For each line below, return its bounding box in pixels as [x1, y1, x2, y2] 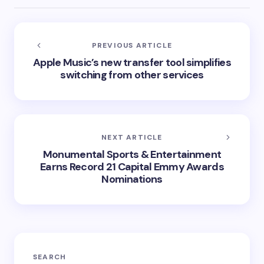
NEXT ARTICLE [101, 132, 163, 142]
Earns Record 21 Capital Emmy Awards [40, 159, 224, 174]
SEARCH [33, 252, 67, 262]
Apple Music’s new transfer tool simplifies [33, 55, 231, 70]
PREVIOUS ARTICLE [91, 40, 173, 50]
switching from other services [60, 67, 204, 82]
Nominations [101, 171, 163, 186]
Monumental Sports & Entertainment [42, 147, 222, 161]
